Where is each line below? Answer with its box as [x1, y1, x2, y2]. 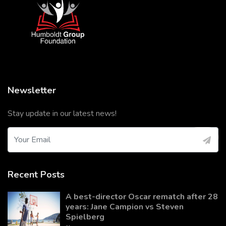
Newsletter [8, 84, 56, 96]
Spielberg [66, 211, 104, 222]
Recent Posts [8, 168, 65, 181]
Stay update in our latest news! [8, 107, 117, 119]
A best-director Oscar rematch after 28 [66, 191, 218, 202]
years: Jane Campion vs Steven [66, 201, 184, 212]
